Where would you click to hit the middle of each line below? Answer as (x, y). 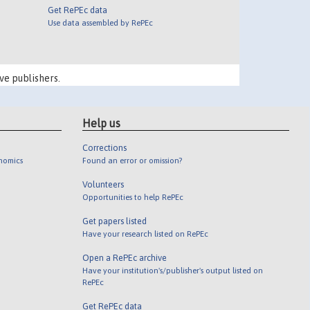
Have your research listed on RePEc (146, 233)
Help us (102, 123)
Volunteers (103, 184)
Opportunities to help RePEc (133, 197)
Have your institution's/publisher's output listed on (173, 270)
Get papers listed (115, 221)
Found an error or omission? (133, 160)
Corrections (105, 147)
